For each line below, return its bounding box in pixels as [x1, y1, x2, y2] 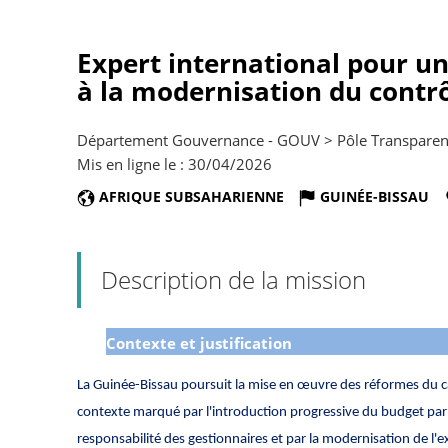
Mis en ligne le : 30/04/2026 [77, 153, 272, 174]
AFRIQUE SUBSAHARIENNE [99, 186, 284, 206]
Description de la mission [101, 263, 366, 297]
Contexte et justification [105, 333, 292, 354]
